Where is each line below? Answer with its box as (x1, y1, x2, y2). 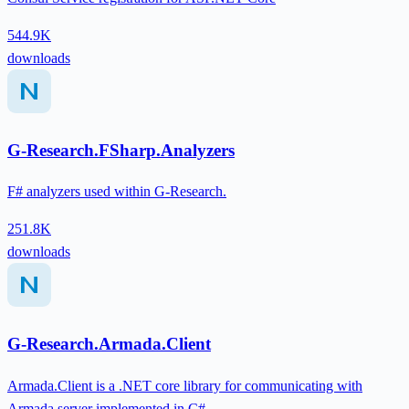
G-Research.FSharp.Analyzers (7, 140, 235, 160)
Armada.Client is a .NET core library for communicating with (7, 377, 362, 393)
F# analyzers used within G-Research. (7, 184, 226, 200)
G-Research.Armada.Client (7, 334, 211, 354)
